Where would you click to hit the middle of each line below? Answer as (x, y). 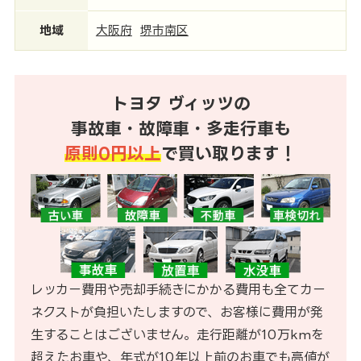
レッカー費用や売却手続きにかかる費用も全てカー (178, 289)
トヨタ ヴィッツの (180, 103)
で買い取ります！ (229, 153)
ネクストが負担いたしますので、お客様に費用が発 (176, 311)
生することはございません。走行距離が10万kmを (177, 334)
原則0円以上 (113, 153)
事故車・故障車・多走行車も (180, 128)
